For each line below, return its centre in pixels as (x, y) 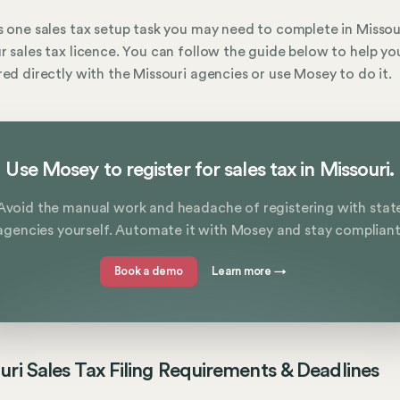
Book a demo (148, 271)
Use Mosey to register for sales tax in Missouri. (200, 170)
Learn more (242, 271)
